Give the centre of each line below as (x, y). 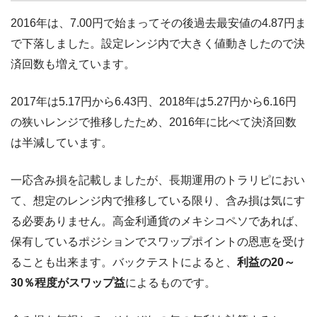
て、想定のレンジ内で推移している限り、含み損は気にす (158, 201)
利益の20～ (266, 263)
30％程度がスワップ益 (68, 283)
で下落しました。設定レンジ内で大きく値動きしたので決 (158, 44)
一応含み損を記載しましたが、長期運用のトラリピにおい (158, 180)
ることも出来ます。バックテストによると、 (124, 263)
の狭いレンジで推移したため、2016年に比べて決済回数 (154, 122)
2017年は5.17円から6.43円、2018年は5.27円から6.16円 (154, 102)
